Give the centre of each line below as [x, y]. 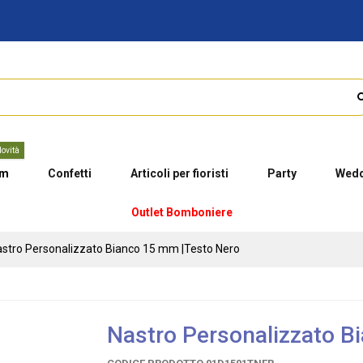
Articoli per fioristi [179, 173]
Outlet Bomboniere [181, 212]
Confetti [69, 173]
